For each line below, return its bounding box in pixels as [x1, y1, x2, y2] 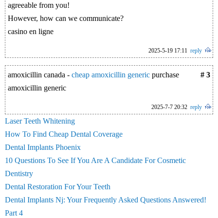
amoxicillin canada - [8, 71, 72, 79]
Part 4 [5, 209, 23, 217]
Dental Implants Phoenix [5, 143, 81, 151]
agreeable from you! [8, 1, 70, 9]
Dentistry [5, 169, 33, 178]
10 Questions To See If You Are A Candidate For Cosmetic [5, 156, 186, 164]
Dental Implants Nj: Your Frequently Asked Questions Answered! [5, 196, 206, 204]
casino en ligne [8, 27, 54, 36]
